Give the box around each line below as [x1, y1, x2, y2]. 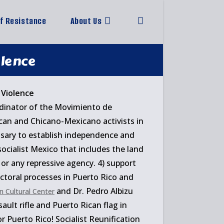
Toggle [137, 16, 152, 25]
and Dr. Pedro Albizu [54, 185, 133, 196]
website [137, 41, 155, 50]
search [137, 66, 152, 75]
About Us [70, 15, 102, 27]
